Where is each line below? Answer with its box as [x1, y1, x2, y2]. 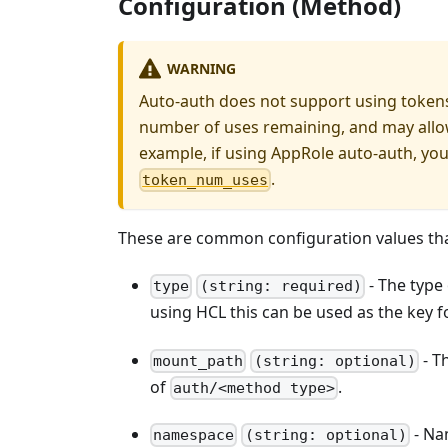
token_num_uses [142, 170, 269, 189]
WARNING [166, 59, 236, 79]
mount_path [153, 351, 244, 370]
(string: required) [199, 277, 362, 296]
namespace [153, 426, 235, 445]
